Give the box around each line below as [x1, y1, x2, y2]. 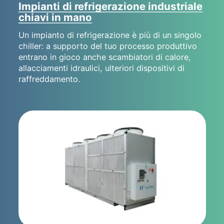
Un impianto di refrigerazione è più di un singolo [18, 29, 201, 40]
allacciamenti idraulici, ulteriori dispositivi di [18, 62, 184, 73]
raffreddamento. [18, 73, 80, 84]
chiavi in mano [18, 11, 92, 24]
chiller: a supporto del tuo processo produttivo [18, 40, 197, 51]
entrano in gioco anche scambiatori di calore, [18, 51, 191, 62]
